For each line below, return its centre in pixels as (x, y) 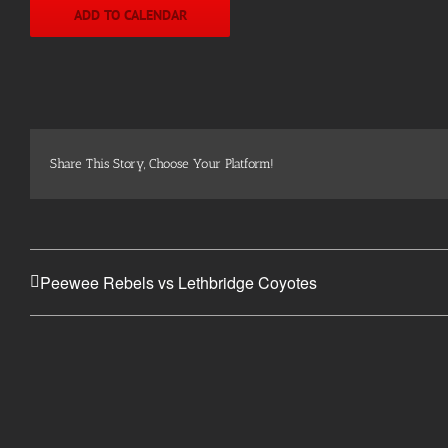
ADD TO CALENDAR (130, 14)
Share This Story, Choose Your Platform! (162, 163)
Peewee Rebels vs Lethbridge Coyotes (178, 283)
